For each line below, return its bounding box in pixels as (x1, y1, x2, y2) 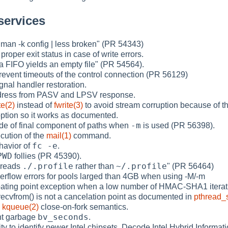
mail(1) (46, 131, 71, 140)
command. (71, 131, 111, 140)
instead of (15, 100, 54, 109)
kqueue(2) (2, 202, 39, 211)
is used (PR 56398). (141, 121, 215, 130)
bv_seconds (38, 212, 89, 222)
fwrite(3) (54, 100, 83, 109)
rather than (73, 161, 116, 170)
